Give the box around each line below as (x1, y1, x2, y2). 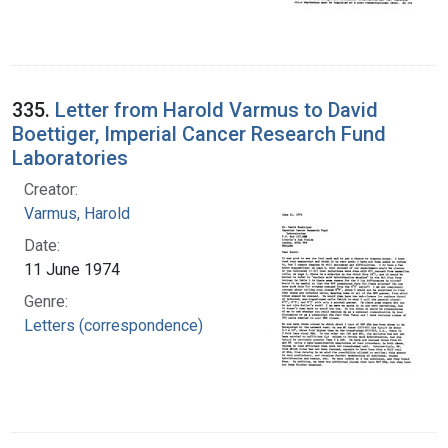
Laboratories (12, 145, 128, 170)
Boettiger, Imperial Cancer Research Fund (12, 121, 386, 146)
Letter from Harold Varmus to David (55, 97, 378, 122)
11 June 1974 (24, 259, 120, 279)
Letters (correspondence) (24, 315, 203, 335)
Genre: (24, 291, 68, 311)
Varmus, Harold (24, 203, 130, 223)
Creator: (24, 179, 78, 199)
